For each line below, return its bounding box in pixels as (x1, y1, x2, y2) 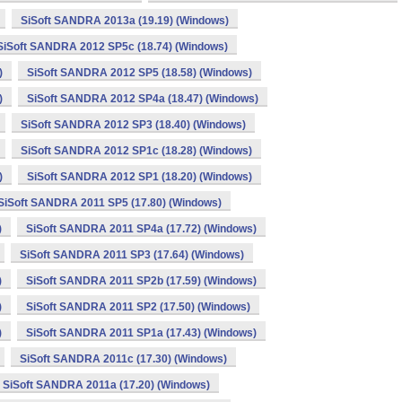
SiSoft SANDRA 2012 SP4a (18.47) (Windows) (27, 92, 258, 105)
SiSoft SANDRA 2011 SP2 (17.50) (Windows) (26, 301, 250, 313)
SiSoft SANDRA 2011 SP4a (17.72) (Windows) (26, 223, 257, 235)
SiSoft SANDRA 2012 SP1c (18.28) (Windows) (21, 144, 252, 157)
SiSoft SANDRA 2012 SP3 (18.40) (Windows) (21, 118, 246, 131)
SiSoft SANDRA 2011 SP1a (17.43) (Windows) (26, 327, 257, 339)
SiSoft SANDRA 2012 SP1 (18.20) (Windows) (27, 170, 252, 183)
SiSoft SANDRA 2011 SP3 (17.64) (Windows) (20, 249, 244, 261)
